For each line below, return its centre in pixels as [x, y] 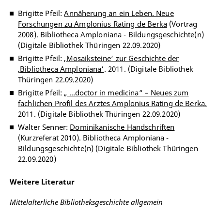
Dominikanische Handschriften [122, 127]
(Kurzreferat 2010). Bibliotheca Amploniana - [93, 138]
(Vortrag [182, 24]
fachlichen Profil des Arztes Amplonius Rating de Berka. [113, 103]
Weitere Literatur [42, 182]
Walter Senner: [44, 127]
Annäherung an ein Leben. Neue [119, 13]
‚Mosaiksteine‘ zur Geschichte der [122, 58]
